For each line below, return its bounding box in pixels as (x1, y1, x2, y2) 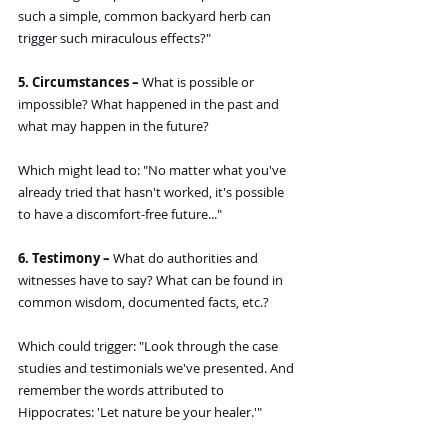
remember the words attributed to (18, 381, 227, 400)
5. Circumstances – (18, 73, 139, 92)
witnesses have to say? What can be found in (18, 271, 286, 290)
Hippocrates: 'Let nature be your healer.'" (18, 403, 262, 422)
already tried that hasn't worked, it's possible (18, 183, 287, 202)
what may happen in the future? (18, 117, 209, 136)
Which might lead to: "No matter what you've (18, 161, 289, 180)
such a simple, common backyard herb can (18, 7, 274, 26)
